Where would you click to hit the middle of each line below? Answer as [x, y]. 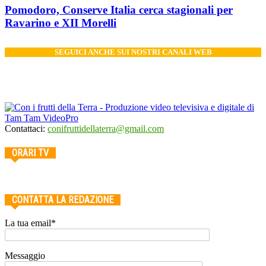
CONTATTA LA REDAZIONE [63, 200]
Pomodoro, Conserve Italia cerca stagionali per [119, 10]
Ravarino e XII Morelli [61, 23]
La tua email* [30, 223]
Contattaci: [26, 129]
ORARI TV [30, 153]
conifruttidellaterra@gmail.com [106, 129]
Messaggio [25, 256]
